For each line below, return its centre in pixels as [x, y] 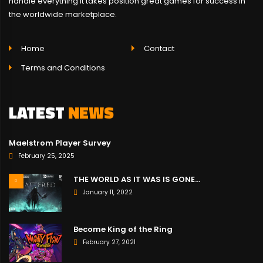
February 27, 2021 [109, 242]
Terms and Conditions [63, 68]
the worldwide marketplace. [63, 15]
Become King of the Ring [123, 230]
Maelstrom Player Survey [60, 143]
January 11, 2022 [107, 193]
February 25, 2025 [46, 156]
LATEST [38, 113]
